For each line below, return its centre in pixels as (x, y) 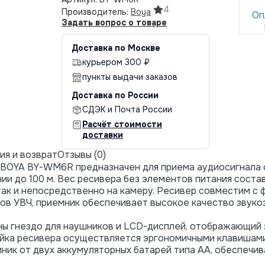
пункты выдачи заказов (130, 77)
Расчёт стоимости (122, 124)
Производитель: (96, 12)
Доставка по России (115, 95)
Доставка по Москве (116, 48)
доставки (103, 135)
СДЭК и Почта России (127, 109)
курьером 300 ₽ (116, 62)
